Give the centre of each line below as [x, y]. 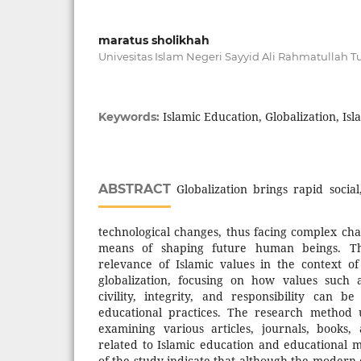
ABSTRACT [135, 189]
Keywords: [131, 116]
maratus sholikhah [154, 40]
